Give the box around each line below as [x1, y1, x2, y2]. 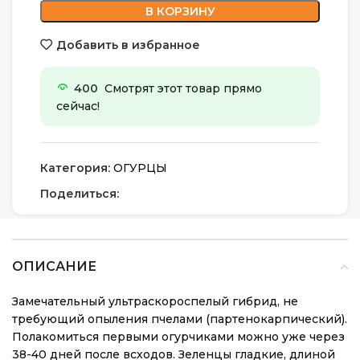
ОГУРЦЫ [113, 161, 167, 175]
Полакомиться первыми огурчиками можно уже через [12, 329, 345, 344]
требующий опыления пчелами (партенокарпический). [12, 312, 347, 326]
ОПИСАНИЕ [12, 259, 96, 274]
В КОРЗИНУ [145, 4, 215, 18]
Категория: [40, 161, 110, 175]
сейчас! [56, 99, 100, 114]
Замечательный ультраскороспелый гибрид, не [12, 294, 298, 309]
